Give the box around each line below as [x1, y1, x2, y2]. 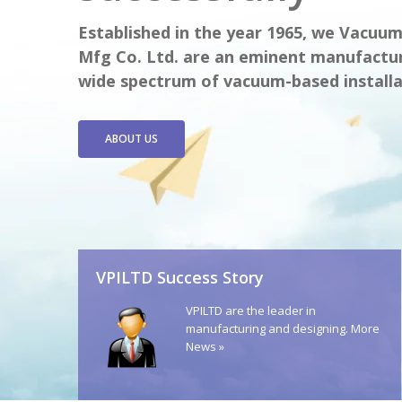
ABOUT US [105, 131, 158, 146]
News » [186, 338, 224, 354]
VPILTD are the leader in [186, 302, 316, 319]
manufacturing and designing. [186, 320, 351, 336]
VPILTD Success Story [96, 267, 264, 288]
